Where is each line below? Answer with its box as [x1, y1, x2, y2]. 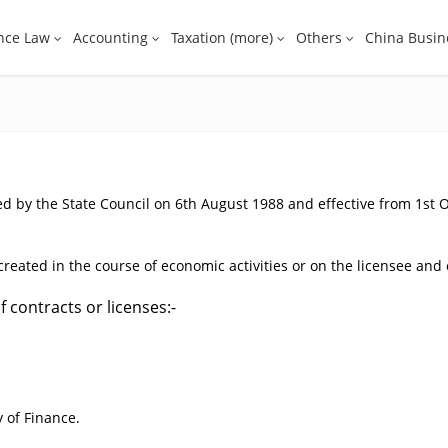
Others [296, 28, 342, 47]
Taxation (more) [171, 28, 273, 47]
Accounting [73, 28, 148, 47]
